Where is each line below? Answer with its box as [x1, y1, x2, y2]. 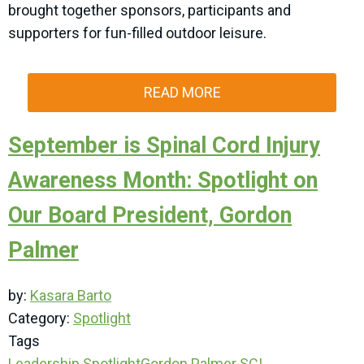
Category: [8, 310, 73, 327]
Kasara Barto [30, 287, 111, 304]
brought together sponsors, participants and [8, 2, 291, 19]
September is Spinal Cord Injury [8, 132, 320, 158]
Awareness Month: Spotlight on [8, 167, 318, 193]
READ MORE [143, 84, 221, 101]
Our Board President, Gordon [8, 202, 292, 228]
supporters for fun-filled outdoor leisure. [8, 24, 270, 41]
